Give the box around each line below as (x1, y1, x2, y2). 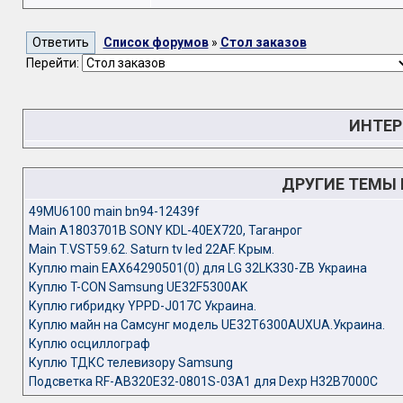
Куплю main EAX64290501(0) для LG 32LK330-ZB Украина (28, 261, 367, 275)
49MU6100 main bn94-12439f (28, 204, 200, 219)
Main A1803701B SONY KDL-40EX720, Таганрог (28, 223, 302, 237)
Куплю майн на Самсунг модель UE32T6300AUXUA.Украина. (28, 318, 385, 332)
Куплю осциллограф (28, 336, 150, 351)
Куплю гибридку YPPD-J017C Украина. (28, 299, 256, 313)
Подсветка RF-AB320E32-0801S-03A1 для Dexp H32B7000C (28, 374, 378, 389)
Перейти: (25, 56, 82, 70)
